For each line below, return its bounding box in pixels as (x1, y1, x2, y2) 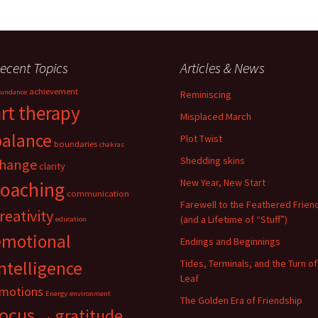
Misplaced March (180, 110, 251, 123)
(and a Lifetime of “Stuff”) (180, 213, 287, 226)
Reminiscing (180, 88, 231, 101)
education (55, 214, 87, 224)
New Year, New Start (180, 176, 265, 189)
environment (70, 289, 111, 298)
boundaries (54, 138, 97, 149)
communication (67, 188, 129, 199)
